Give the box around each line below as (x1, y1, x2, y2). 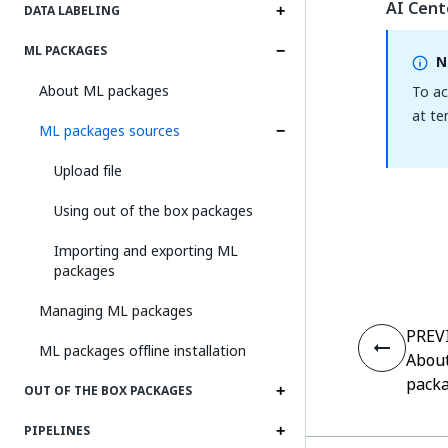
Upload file (54, 160, 122, 181)
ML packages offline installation (39, 340, 246, 361)
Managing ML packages (39, 300, 193, 321)
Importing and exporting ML (54, 240, 238, 261)
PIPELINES (24, 422, 90, 440)
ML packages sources (39, 120, 180, 141)
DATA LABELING (24, 2, 120, 20)
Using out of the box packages (54, 200, 253, 221)
